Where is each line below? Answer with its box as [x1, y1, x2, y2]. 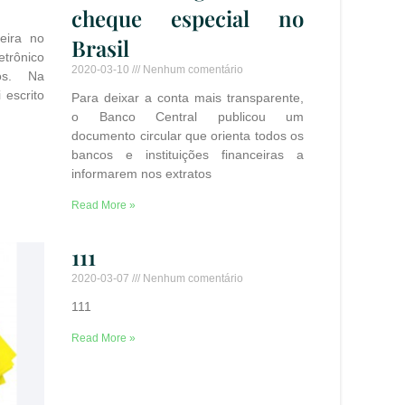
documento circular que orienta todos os [71, 127, 304, 143]
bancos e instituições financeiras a [71, 146, 304, 162]
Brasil [71, 33, 130, 62]
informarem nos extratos [71, 165, 212, 181]
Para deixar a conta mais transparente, [71, 89, 304, 105]
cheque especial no [71, 3, 304, 33]
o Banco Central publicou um [71, 108, 304, 124]
